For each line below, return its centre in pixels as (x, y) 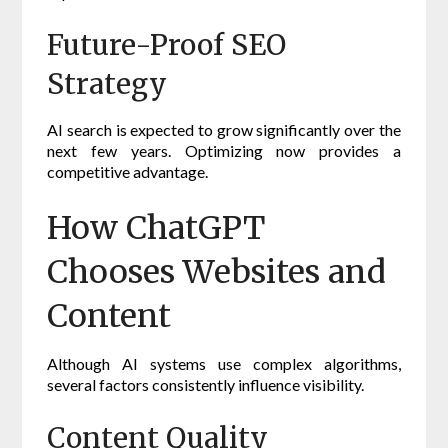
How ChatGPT (156, 228)
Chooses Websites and (217, 272)
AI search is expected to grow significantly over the (224, 130)
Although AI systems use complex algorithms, (224, 364)
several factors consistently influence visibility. (206, 385)
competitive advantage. (128, 172)
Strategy (107, 84)
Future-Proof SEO (167, 45)
